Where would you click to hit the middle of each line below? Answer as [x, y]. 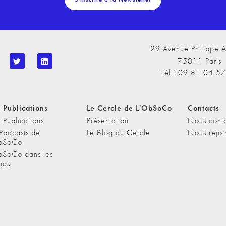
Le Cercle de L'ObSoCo [129, 108]
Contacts [204, 108]
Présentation [108, 121]
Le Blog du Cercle [119, 133]
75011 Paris [199, 61]
